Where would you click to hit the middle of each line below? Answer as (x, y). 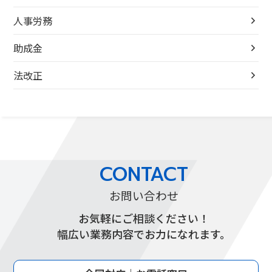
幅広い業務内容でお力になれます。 (144, 234)
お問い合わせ (144, 195)
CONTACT (144, 174)
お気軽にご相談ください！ (144, 218)
